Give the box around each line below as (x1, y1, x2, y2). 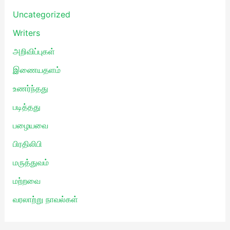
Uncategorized (12, 9, 70, 20)
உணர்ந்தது (12, 83, 48, 93)
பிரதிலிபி (12, 138, 42, 149)
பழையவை (12, 120, 48, 130)
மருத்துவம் (12, 157, 49, 167)
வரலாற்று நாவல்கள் (12, 194, 78, 204)
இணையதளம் (12, 64, 61, 75)
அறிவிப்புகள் (12, 46, 55, 56)
